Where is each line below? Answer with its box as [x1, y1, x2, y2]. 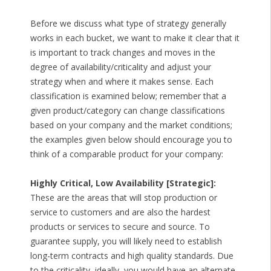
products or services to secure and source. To [30, 221, 210, 233]
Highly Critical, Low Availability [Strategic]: [30, 177, 216, 189]
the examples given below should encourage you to [30, 134, 232, 146]
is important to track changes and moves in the [30, 47, 215, 59]
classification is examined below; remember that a [30, 90, 226, 102]
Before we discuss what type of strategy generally [30, 18, 226, 30]
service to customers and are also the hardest [30, 206, 211, 218]
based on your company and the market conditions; [30, 119, 232, 131]
